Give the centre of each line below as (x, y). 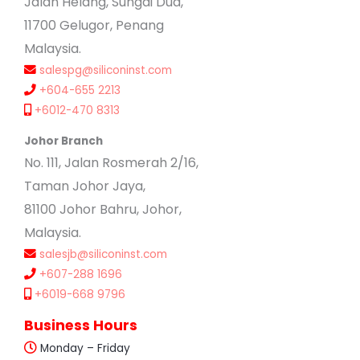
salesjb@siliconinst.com (103, 255)
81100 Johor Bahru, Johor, (103, 210)
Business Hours (81, 326)
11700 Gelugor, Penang (94, 25)
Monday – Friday (84, 349)
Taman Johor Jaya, (85, 186)
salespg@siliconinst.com (106, 70)
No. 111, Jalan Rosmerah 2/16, (111, 163)
